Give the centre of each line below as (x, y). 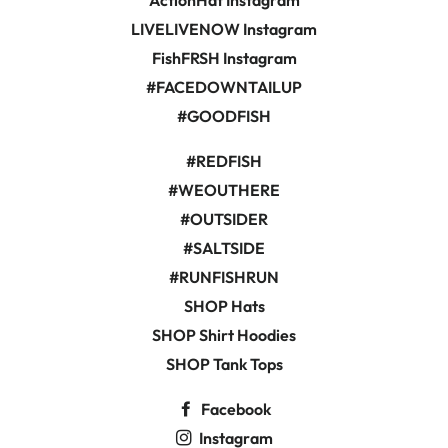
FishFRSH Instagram (224, 58)
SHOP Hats (224, 306)
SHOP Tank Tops (224, 364)
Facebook (234, 409)
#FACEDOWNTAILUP (224, 87)
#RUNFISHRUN (224, 277)
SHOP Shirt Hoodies (224, 335)
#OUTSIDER (224, 219)
